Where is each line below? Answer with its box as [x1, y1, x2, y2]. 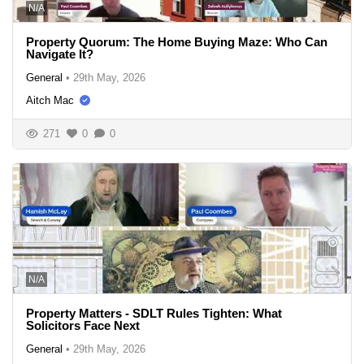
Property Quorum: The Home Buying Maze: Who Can [26, 34, 327, 49]
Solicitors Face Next [26, 318, 140, 332]
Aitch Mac [26, 93, 74, 106]
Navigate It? [26, 46, 93, 61]
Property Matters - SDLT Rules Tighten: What [26, 305, 282, 320]
